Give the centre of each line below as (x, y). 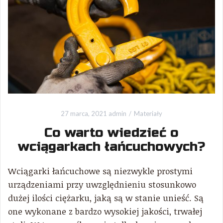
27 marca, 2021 (84, 113)
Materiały (148, 113)
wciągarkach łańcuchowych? (111, 147)
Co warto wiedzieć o (111, 133)
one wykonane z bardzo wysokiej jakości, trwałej (105, 211)
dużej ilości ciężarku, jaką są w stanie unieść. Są (106, 198)
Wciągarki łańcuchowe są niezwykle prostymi (100, 171)
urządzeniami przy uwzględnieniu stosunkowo (102, 184)
